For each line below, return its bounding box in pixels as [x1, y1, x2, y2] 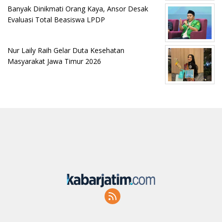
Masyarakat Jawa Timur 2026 [7, 56, 101, 66]
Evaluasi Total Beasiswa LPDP [7, 14, 105, 24]
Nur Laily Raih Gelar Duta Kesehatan [7, 46, 124, 55]
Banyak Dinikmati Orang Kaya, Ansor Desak [7, 3, 148, 13]
